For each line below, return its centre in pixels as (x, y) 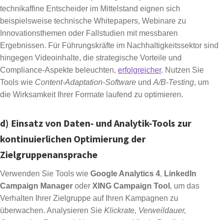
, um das (185, 186)
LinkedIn (180, 174)
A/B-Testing (174, 82)
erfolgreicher (139, 70)
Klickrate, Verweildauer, (145, 211)
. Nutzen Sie (182, 70)
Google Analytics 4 (125, 174)
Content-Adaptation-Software (85, 82)
